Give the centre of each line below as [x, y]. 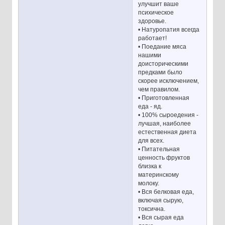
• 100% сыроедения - [168, 115]
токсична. [152, 209]
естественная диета [167, 132]
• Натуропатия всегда [169, 29]
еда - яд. [150, 106]
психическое [156, 12]
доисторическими [163, 64]
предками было [160, 72]
